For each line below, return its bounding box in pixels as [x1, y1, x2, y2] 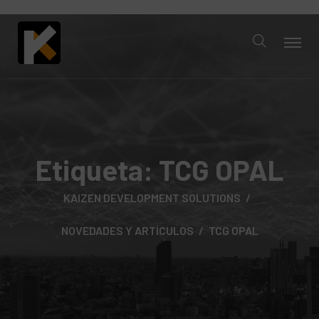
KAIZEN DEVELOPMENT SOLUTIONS [63, 191, 241, 204]
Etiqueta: [35, 152, 159, 187]
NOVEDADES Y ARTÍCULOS [61, 224, 194, 237]
